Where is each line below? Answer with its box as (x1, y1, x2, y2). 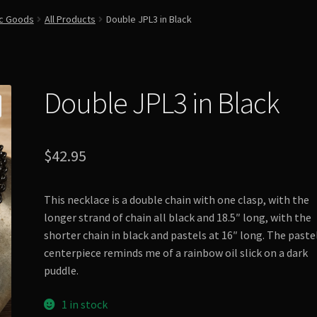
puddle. (44, 263, 79, 277)
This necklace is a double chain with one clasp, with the (44, 192, 310, 207)
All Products (44, 12, 96, 25)
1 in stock (61, 296, 108, 311)
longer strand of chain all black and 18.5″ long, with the (44, 209, 312, 224)
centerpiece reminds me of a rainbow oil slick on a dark (44, 245, 309, 260)
